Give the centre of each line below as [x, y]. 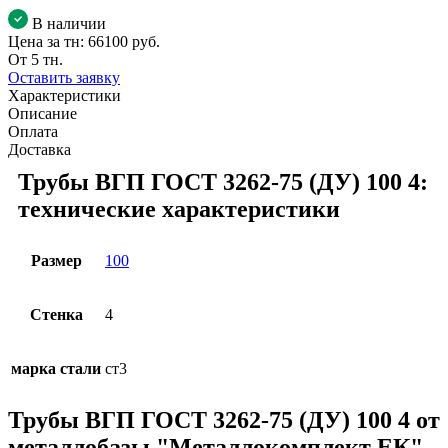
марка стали [56, 368]
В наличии [69, 23]
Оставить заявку [64, 77]
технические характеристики [179, 208]
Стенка [56, 314]
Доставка [39, 149]
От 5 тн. [35, 59]
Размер [56, 260]
